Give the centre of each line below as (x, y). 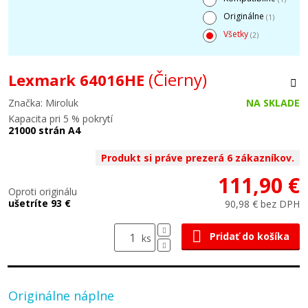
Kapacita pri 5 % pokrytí (60, 119)
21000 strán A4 (44, 130)
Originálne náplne (61, 296)
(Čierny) (178, 79)
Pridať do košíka (250, 236)
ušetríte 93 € (40, 203)
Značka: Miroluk (43, 103)
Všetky (237, 34)
